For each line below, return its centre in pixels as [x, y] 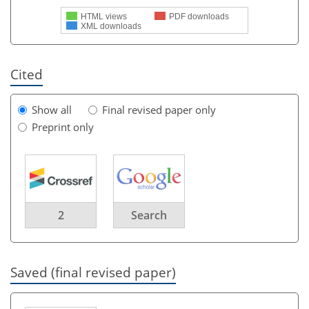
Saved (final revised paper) [93, 272]
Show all [52, 110]
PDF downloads [199, 17]
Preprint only [63, 127]
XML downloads [111, 26]
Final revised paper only [159, 110]
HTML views [104, 17]
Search [149, 216]
